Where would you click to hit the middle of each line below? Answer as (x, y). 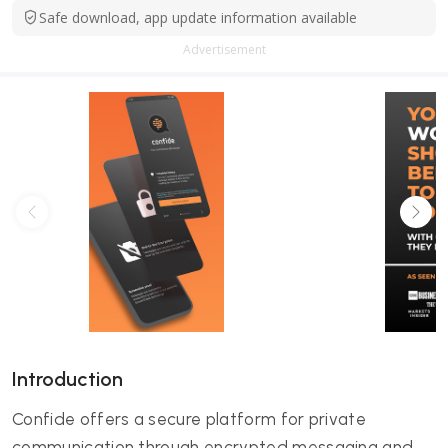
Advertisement (224, 49)
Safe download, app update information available (198, 17)
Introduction (67, 379)
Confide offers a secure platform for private (189, 419)
